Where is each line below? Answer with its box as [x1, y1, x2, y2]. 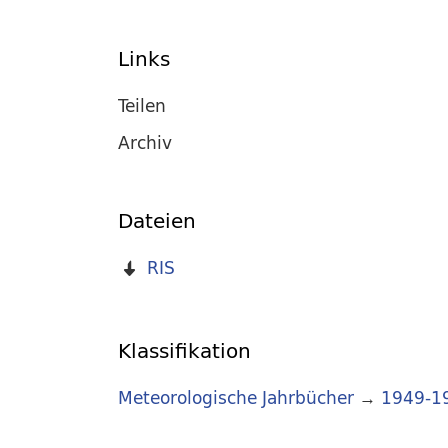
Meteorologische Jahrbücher [118, 383, 354, 413]
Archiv [118, 127, 172, 157]
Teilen [118, 90, 166, 120]
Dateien [118, 203, 196, 239]
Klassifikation [118, 333, 251, 369]
